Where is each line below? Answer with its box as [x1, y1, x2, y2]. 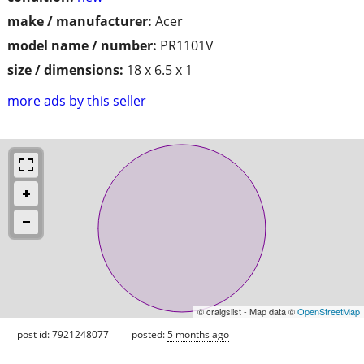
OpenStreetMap [297, 304, 360, 318]
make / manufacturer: [7, 11, 152, 30]
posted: [132, 327, 167, 341]
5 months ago [167, 327, 229, 341]
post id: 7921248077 [17, 327, 109, 341]
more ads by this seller [7, 91, 146, 110]
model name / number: [7, 36, 157, 54]
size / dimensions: [7, 60, 123, 79]
